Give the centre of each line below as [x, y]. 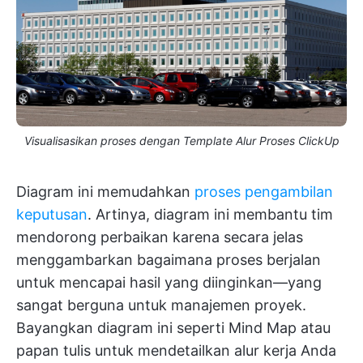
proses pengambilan [264, 191]
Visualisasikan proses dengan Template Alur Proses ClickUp [181, 140]
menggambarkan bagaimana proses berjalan [169, 259]
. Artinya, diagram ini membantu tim [210, 214]
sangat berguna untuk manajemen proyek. [161, 305]
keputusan [52, 214]
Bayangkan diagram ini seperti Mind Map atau [173, 327]
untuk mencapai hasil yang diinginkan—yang [169, 282]
